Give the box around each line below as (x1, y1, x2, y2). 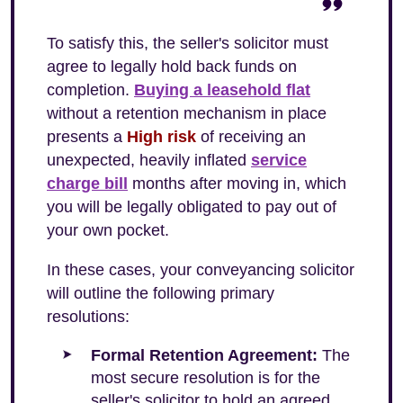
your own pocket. (47, 221, 169, 239)
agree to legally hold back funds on (47, 58, 297, 76)
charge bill (47, 175, 128, 193)
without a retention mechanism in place (47, 104, 327, 122)
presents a (47, 128, 127, 146)
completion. (47, 81, 134, 99)
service (251, 151, 307, 169)
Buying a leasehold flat (134, 81, 310, 99)
